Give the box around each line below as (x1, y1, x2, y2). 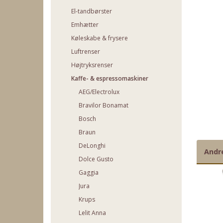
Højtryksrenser (71, 60, 113, 69)
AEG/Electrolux (79, 87, 119, 96)
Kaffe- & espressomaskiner (71, 74, 148, 83)
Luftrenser (71, 47, 100, 56)
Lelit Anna (79, 208, 106, 217)
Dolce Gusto (79, 154, 113, 163)
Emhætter (71, 20, 99, 29)
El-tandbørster (71, 6, 112, 15)
